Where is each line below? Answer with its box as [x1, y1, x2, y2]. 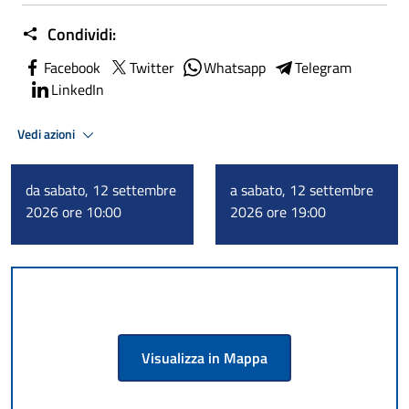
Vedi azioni [17, 123, 78, 144]
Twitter [130, 57, 174, 79]
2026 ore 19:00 [230, 201, 326, 223]
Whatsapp [204, 57, 266, 79]
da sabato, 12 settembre [26, 179, 176, 201]
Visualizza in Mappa [142, 347, 267, 369]
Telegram [295, 57, 351, 79]
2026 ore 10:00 [26, 201, 121, 223]
